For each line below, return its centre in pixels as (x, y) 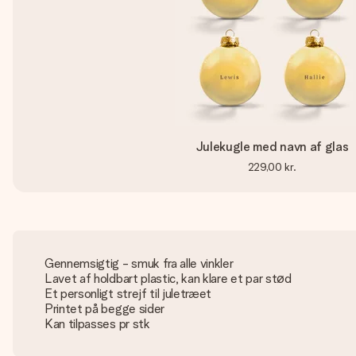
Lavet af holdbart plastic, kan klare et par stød (168, 279)
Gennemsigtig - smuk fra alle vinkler (139, 263)
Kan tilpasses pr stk (97, 324)
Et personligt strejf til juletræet (128, 294)
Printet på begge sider (104, 309)
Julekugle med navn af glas (272, 147)
